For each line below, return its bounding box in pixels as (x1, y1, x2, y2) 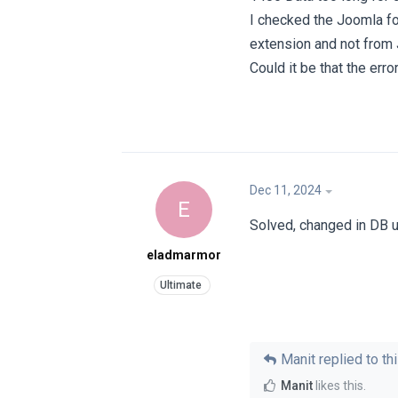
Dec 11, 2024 (250, 182, 322, 197)
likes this (313, 378, 363, 394)
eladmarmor (147, 247, 221, 262)
